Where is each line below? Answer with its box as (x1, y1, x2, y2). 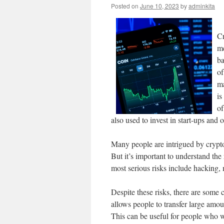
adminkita (188, 1, 215, 10)
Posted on (111, 1, 138, 10)
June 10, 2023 (140, 1, 179, 10)
